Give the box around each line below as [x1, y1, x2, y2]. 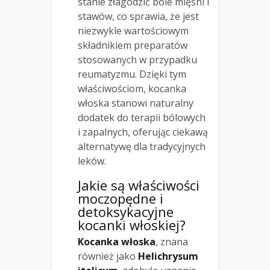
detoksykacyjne [78, 202, 174, 221]
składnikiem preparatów [78, 38, 187, 52]
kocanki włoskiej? [78, 215, 186, 234]
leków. [78, 154, 106, 168]
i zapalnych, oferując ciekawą [78, 125, 208, 139]
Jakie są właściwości [78, 175, 199, 194]
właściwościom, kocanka [78, 81, 186, 95]
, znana [155, 234, 188, 248]
